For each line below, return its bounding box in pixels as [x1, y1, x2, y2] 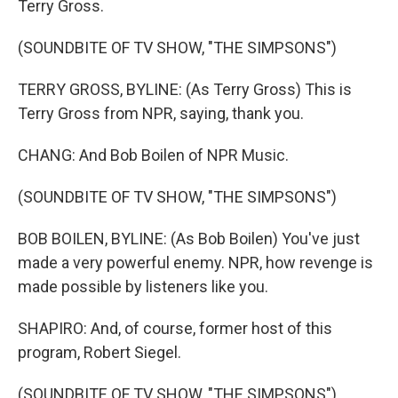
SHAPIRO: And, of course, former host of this [18, 319, 332, 338]
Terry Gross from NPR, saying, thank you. [18, 104, 304, 123]
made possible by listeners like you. [18, 277, 268, 296]
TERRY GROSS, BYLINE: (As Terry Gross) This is [18, 80, 352, 99]
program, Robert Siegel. [18, 343, 181, 362]
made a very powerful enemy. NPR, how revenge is [18, 253, 373, 272]
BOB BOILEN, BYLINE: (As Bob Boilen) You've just [18, 229, 360, 248]
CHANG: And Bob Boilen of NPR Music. [18, 146, 289, 164]
